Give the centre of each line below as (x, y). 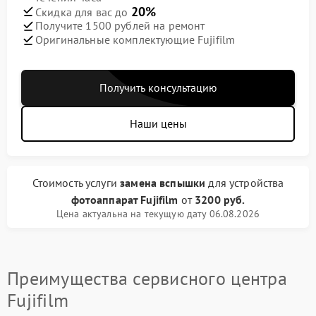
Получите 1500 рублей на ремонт (120, 26)
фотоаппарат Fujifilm (124, 199)
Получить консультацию (158, 87)
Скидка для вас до (83, 12)
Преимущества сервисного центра (147, 278)
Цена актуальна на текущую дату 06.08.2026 (158, 213)
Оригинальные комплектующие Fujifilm (135, 40)
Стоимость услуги (76, 182)
